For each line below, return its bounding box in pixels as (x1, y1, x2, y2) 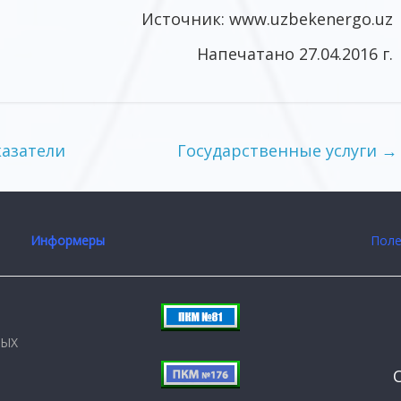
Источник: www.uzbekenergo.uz (141, 7, 393, 30)
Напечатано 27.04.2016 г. (197, 42, 393, 64)
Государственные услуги (177, 139, 381, 161)
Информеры (30, 231, 105, 249)
